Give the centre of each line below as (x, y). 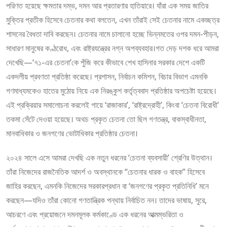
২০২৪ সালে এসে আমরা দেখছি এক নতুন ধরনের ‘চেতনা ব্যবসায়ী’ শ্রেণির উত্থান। (109, 158)
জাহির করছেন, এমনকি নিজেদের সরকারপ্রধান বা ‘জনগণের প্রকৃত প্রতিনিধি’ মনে (107, 186)
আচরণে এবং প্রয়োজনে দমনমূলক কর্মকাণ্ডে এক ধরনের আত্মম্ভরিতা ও (95, 214)
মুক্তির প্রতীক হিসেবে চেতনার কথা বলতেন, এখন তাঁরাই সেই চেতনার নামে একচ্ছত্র (113, 20)
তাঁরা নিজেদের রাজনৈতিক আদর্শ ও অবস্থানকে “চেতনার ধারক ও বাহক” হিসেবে (105, 172)
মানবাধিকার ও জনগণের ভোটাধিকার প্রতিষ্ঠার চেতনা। (72, 133)
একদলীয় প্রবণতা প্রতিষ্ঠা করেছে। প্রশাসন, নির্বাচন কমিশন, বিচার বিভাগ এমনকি (107, 77)
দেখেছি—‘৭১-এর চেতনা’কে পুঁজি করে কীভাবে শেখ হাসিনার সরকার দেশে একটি (105, 62)
